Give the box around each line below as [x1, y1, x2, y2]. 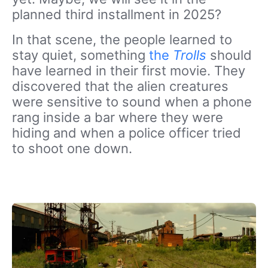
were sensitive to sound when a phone [12, 94, 252, 110]
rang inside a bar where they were [12, 109, 223, 126]
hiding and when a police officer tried [12, 125, 241, 141]
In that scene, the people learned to [12, 32, 232, 48]
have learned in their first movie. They [12, 63, 245, 79]
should [206, 47, 252, 63]
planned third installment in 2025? [12, 7, 221, 23]
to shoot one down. [12, 141, 132, 157]
